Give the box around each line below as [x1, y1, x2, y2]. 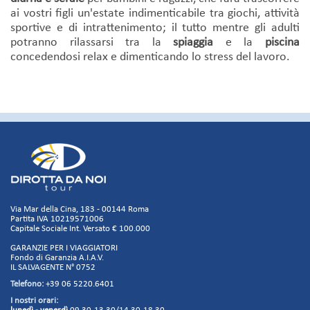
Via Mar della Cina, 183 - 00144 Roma [10, 204, 149, 214]
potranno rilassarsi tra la [10, 35, 174, 49]
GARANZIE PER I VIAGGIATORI [10, 243, 118, 253]
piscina [265, 35, 300, 49]
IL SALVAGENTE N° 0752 [10, 262, 95, 272]
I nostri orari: [10, 295, 58, 305]
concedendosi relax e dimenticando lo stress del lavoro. [10, 50, 293, 64]
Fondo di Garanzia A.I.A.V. [10, 253, 104, 262]
